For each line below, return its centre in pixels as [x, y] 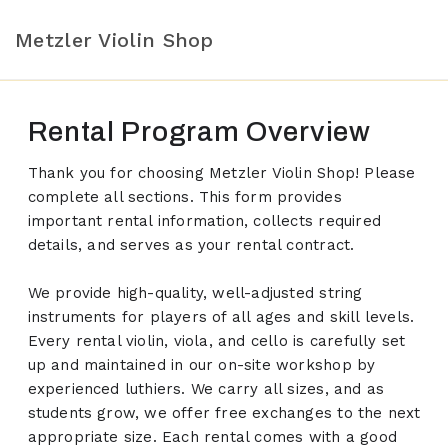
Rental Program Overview [199, 131]
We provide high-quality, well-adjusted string [195, 293]
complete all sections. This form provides [184, 197]
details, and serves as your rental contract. [191, 245]
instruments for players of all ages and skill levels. [221, 317]
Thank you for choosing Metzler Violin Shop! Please [221, 173]
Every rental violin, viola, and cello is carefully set [216, 341]
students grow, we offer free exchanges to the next [224, 413]
